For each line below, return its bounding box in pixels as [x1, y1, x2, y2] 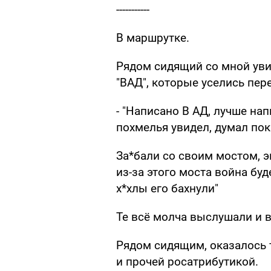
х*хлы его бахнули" [116, 181, 218, 196]
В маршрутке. [116, 31, 189, 45]
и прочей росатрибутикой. [116, 255, 258, 269]
